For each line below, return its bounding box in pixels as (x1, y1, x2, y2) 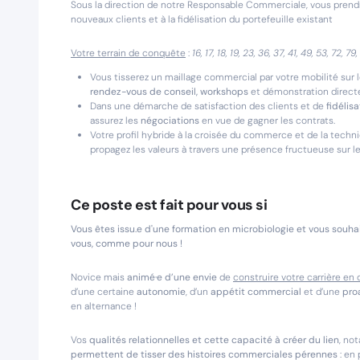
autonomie (137, 285, 186, 298)
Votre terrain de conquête (71, 47, 186, 59)
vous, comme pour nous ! (71, 237, 182, 250)
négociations (141, 114, 199, 127)
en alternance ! (71, 300, 137, 313)
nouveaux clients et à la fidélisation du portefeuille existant (71, 13, 333, 26)
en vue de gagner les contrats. (199, 114, 335, 127)
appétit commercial (211, 285, 301, 298)
